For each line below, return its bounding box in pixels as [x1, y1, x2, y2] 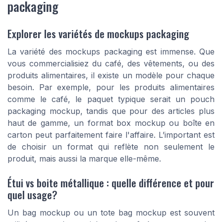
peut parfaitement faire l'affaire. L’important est [32, 130, 215, 140]
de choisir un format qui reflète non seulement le [7, 142, 215, 152]
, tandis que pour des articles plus [80, 106, 215, 116]
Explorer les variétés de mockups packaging [7, 26, 189, 42]
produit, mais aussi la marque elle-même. [7, 154, 161, 164]
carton [7, 130, 32, 140]
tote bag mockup [101, 207, 166, 218]
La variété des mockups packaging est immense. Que [7, 47, 215, 57]
